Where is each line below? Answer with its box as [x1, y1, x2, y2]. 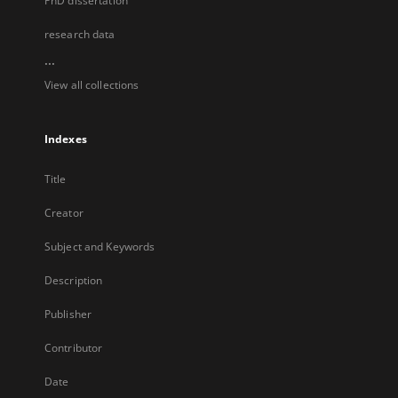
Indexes [44, 131, 87, 147]
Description [44, 273, 103, 288]
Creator [44, 205, 84, 220]
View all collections [44, 77, 139, 92]
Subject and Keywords [44, 239, 155, 254]
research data [44, 27, 115, 42]
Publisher [44, 306, 92, 322]
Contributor [44, 340, 103, 355]
